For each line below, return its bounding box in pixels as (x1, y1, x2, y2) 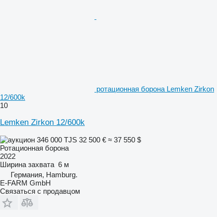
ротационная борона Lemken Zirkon (96, 84, 214, 93)
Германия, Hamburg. (11, 170, 77, 179)
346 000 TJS (35, 135, 79, 144)
